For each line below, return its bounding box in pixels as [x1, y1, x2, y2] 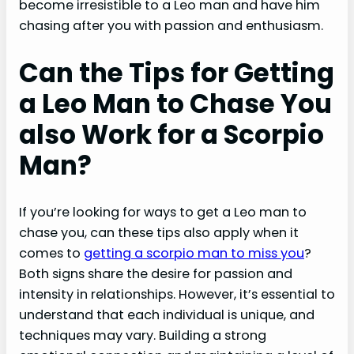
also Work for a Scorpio [19, 117, 324, 153]
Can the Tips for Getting [19, 55, 334, 92]
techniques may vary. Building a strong [19, 326, 266, 345]
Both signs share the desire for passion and [19, 265, 292, 284]
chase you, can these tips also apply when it [19, 224, 299, 243]
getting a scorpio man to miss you [84, 244, 304, 263]
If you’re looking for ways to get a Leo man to [19, 203, 307, 222]
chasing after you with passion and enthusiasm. [19, 16, 323, 35]
